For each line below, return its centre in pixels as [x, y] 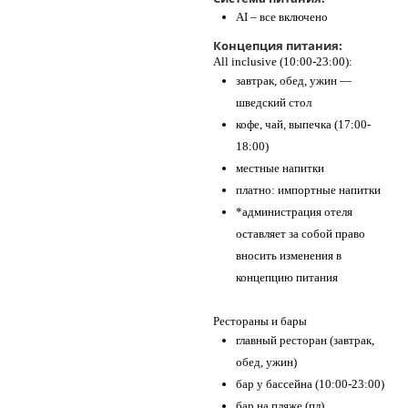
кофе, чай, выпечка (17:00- [303, 124]
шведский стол [274, 102]
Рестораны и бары [260, 321]
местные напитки [280, 168]
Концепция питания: [278, 46]
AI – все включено [282, 17]
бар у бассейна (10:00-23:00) [310, 384]
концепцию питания [287, 277]
